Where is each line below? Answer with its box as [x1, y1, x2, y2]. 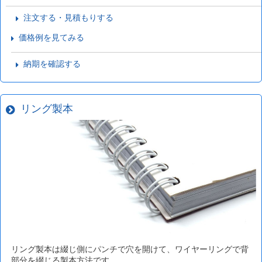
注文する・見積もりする [19, 13, 114, 23]
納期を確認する [19, 59, 81, 69]
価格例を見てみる [13, 33, 84, 43]
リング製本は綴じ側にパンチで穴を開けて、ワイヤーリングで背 [11, 244, 249, 254]
